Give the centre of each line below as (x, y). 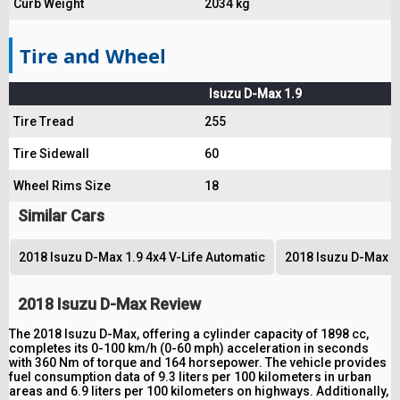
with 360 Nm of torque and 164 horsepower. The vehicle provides (198, 363)
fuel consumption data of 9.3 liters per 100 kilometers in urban (190, 377)
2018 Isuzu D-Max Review (109, 304)
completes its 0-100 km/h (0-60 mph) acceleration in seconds (189, 349)
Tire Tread (44, 122)
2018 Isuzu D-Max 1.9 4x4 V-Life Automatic (142, 258)
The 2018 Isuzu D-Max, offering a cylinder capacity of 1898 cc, (189, 334)
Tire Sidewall (51, 154)
